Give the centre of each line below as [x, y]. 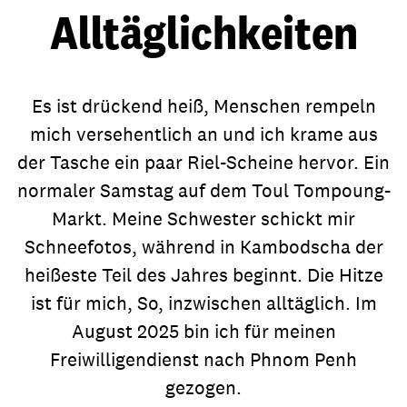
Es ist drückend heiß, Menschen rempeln [203, 106]
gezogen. [203, 387]
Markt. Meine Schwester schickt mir [203, 218]
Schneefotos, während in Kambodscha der [203, 247]
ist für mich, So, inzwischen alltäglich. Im [203, 303]
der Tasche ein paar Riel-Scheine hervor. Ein [203, 162]
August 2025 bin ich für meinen [203, 331]
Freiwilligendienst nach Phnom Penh [203, 359]
